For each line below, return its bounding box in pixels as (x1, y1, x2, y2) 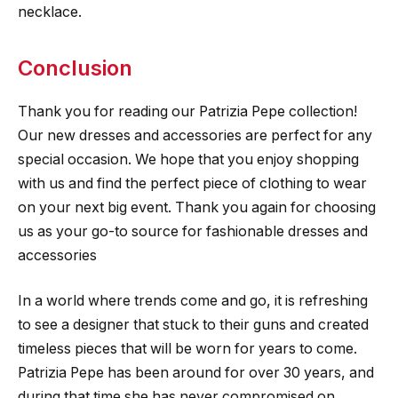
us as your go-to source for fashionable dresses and (18, 222, 368, 240)
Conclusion (18, 54, 132, 81)
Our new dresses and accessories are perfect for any (18, 126, 372, 144)
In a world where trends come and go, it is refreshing (18, 292, 368, 310)
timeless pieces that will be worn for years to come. (18, 340, 357, 358)
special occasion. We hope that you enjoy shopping (18, 150, 359, 168)
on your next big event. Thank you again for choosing (18, 198, 376, 216)
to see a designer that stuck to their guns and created (18, 316, 369, 334)
